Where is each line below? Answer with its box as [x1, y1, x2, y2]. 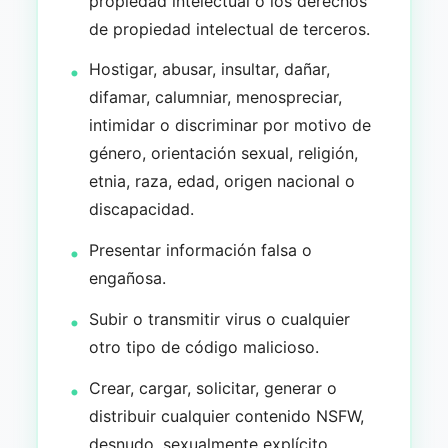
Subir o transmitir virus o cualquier [89, 308, 351, 329]
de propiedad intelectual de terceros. [89, 18, 371, 39]
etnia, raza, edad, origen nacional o [89, 171, 356, 192]
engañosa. [89, 268, 167, 289]
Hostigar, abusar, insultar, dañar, [89, 59, 331, 80]
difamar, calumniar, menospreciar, [89, 87, 343, 108]
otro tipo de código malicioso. [89, 336, 320, 357]
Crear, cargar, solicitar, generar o [89, 377, 338, 398]
